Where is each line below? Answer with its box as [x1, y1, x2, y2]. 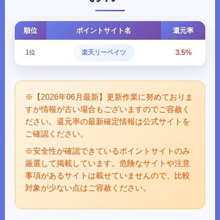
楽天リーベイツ [81, 49, 126, 56]
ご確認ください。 [25, 130, 88, 138]
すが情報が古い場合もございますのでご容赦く [25, 105, 190, 113]
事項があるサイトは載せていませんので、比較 [25, 171, 190, 180]
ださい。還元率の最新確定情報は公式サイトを [25, 117, 190, 126]
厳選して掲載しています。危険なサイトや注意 [25, 159, 190, 167]
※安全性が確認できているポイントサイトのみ [25, 147, 190, 155]
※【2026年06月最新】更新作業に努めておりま [25, 93, 193, 101]
